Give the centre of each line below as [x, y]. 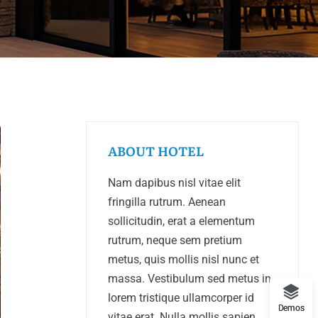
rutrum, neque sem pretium [175, 240]
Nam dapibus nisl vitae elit [174, 183]
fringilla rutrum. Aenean [167, 202]
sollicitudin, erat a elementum [181, 221]
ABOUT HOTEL [156, 151]
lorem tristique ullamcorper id [181, 298]
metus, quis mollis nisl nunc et [183, 259]
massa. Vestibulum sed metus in [190, 279]
